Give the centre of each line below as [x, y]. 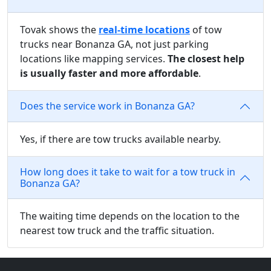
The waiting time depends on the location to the [130, 216]
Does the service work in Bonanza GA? [107, 106]
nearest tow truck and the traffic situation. [117, 230]
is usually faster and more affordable [109, 73]
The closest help [206, 58]
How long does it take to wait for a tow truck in [128, 171]
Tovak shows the [59, 29]
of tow [206, 29]
